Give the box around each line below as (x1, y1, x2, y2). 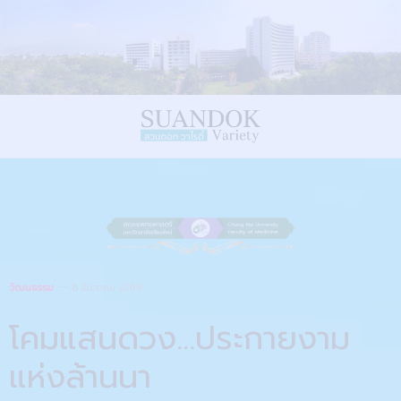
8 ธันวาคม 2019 (72, 279, 141, 295)
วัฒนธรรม (9, 279, 54, 295)
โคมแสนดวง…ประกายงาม (9, 313, 350, 363)
